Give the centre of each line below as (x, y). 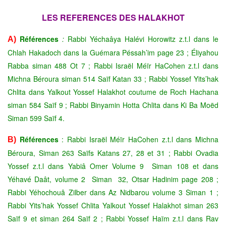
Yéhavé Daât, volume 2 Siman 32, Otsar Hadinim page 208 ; (113, 179)
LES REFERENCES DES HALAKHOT (113, 17)
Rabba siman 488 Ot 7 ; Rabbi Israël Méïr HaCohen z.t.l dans (113, 65)
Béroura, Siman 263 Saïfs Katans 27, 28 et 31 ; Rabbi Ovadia (113, 153)
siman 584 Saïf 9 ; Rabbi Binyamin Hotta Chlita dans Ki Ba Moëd (113, 105)
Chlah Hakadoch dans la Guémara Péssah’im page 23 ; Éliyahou (113, 52)
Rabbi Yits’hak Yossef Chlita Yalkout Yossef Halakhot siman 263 (113, 205)
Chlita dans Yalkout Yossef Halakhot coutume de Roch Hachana (113, 92)
